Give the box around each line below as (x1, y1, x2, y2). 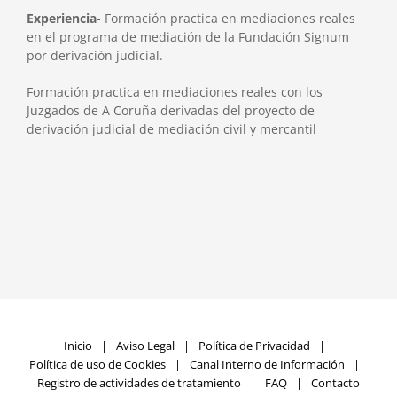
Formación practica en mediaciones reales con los (26, 82, 323, 100)
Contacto (311, 374, 360, 391)
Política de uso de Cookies (28, 355, 166, 372)
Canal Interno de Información (189, 355, 345, 372)
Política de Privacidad (198, 337, 310, 354)
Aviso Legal (115, 337, 175, 354)
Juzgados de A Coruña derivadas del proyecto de (26, 101, 315, 119)
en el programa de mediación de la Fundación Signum (26, 27, 349, 45)
